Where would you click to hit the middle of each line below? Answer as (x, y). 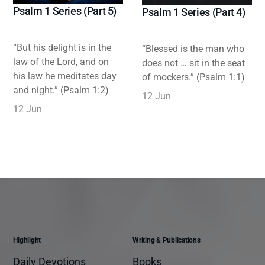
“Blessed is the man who (193, 49)
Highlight (27, 240)
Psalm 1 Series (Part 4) (194, 12)
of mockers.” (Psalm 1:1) (193, 77)
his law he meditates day (65, 76)
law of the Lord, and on (61, 62)
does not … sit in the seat (193, 63)
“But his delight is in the (62, 48)
